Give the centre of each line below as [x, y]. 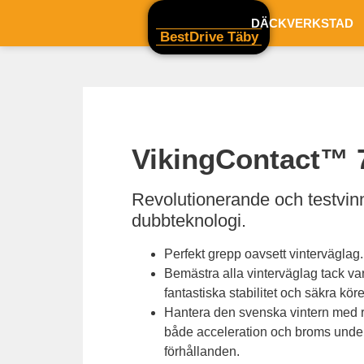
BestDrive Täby [209, 37]
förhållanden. [202, 351]
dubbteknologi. [189, 221]
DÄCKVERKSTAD [303, 23]
